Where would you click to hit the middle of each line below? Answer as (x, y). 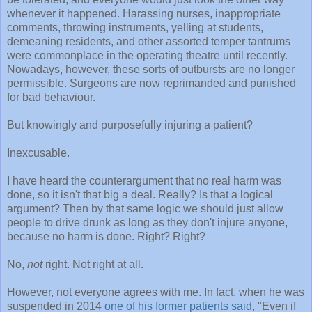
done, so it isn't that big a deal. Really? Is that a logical (140, 195)
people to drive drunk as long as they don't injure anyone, (147, 223)
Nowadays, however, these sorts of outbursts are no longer (151, 70)
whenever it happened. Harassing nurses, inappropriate (144, 14)
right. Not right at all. (94, 265)
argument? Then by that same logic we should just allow (145, 209)
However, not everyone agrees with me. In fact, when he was (156, 292)
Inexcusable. (38, 153)
